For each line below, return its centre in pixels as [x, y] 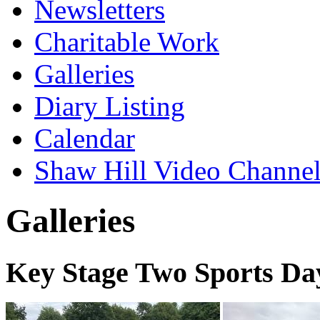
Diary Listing [110, 106]
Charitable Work [127, 41]
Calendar [85, 138]
